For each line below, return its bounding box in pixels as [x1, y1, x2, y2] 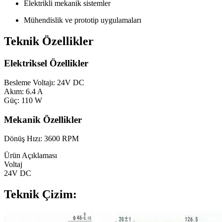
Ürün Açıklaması [4, 151, 57, 160]
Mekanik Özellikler [4, 114, 82, 125]
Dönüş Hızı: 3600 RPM [4, 134, 79, 143]
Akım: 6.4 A [4, 87, 43, 96]
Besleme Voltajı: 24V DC [4, 78, 84, 87]
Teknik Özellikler [4, 35, 94, 48]
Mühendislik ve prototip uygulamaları [24, 16, 141, 25]
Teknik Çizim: [4, 188, 77, 201]
